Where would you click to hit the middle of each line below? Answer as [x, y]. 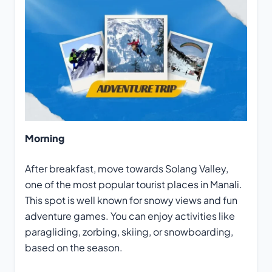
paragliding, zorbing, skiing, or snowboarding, [129, 231]
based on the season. [74, 247]
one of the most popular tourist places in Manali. [134, 184]
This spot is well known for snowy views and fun [131, 200]
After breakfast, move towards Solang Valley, [127, 168]
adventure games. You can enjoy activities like [130, 216]
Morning [45, 138]
